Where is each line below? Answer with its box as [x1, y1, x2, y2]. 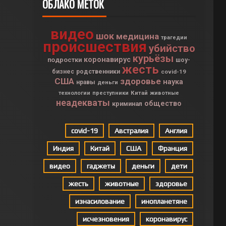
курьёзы [133, 52, 174, 65]
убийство [148, 42, 195, 54]
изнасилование [75, 197, 125, 205]
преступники [92, 90, 129, 96]
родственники [76, 68, 120, 75]
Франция [157, 144, 187, 152]
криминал [112, 100, 143, 107]
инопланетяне [141, 197, 187, 205]
